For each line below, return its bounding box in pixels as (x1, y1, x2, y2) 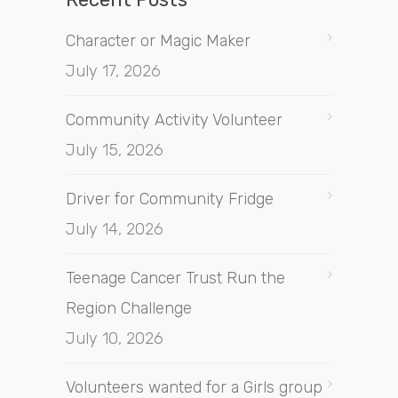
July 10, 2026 (66, 329, 163, 349)
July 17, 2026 (66, 61, 161, 82)
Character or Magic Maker (66, 31, 251, 52)
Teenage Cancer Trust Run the (66, 268, 285, 289)
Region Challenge (66, 298, 192, 319)
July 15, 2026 (66, 140, 163, 161)
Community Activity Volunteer (66, 110, 283, 131)
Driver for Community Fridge (66, 189, 274, 210)
